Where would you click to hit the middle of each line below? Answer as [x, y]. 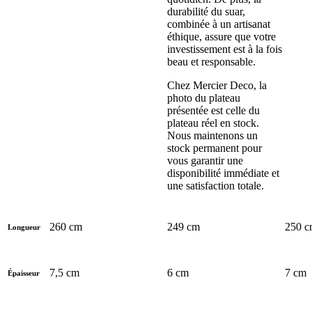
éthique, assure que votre [221, 36]
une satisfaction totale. [216, 185]
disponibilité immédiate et [223, 173]
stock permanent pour [214, 148]
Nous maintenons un [212, 135]
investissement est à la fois [225, 49]
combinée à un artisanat [219, 24]
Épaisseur [24, 273]
